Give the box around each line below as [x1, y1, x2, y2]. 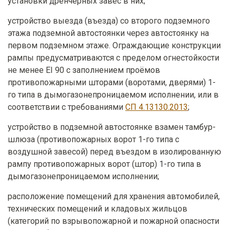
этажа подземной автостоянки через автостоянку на [8, 28, 209, 39]
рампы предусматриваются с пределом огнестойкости [8, 53, 219, 63]
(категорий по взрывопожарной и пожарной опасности [8, 216, 219, 226]
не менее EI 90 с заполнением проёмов [8, 65, 160, 75]
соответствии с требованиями [8, 102, 125, 112]
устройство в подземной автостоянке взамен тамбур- [8, 122, 216, 132]
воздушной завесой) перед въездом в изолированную [8, 147, 221, 157]
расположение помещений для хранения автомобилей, [8, 191, 220, 202]
